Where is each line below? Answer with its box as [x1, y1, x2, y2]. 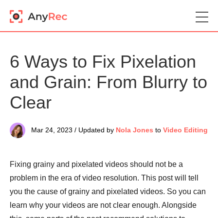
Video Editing [163, 126, 208, 134]
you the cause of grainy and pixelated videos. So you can [10, 187, 206, 196]
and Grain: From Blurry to [10, 72, 207, 92]
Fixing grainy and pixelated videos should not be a [10, 160, 183, 168]
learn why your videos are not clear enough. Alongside [10, 201, 197, 209]
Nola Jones [116, 126, 153, 134]
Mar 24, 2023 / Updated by [31, 126, 114, 134]
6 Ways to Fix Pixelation [10, 52, 196, 72]
